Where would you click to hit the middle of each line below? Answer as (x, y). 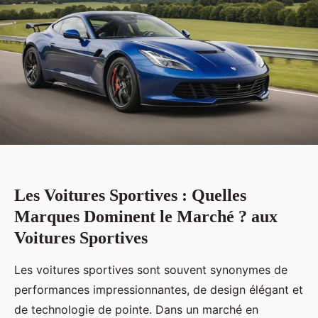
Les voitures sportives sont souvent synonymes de (151, 269)
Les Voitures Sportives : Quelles (130, 195)
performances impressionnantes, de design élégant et (159, 289)
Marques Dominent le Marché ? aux (146, 216)
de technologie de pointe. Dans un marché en (136, 309)
